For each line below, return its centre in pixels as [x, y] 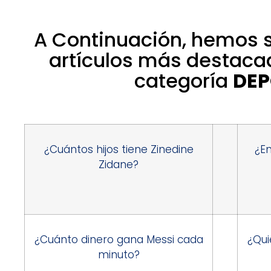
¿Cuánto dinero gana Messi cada [119, 240]
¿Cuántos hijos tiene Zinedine [119, 150]
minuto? [119, 255]
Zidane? [119, 165]
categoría [183, 81]
